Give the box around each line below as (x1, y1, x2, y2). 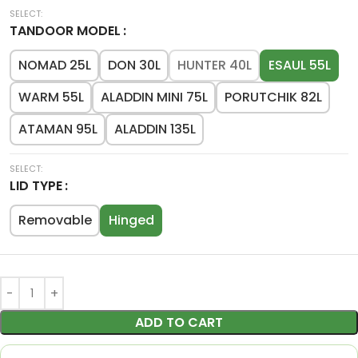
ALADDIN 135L (113, 120, 196, 139)
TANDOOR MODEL (10, 22, 124, 41)
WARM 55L (18, 88, 84, 107)
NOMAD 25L (18, 56, 91, 75)
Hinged (108, 211, 154, 230)
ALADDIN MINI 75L (100, 88, 208, 107)
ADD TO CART (135, 313, 223, 332)
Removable (18, 211, 92, 230)
